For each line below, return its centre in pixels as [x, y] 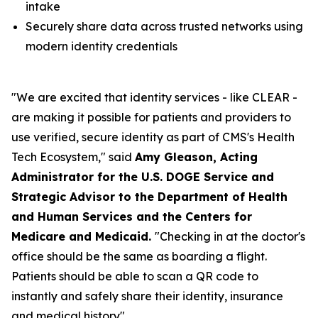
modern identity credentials [102, 46]
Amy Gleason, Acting [196, 157]
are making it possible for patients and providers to [151, 117]
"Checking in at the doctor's [230, 236]
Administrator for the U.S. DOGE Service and [143, 177]
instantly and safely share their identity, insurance [147, 296]
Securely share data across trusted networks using [164, 26]
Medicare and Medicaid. [83, 236]
